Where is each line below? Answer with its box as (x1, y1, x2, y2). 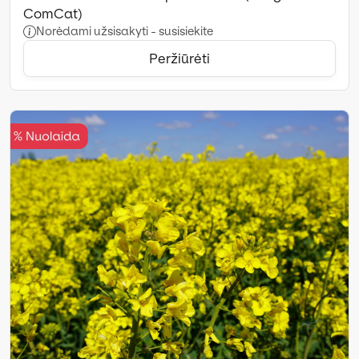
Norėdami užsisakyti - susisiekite (36, 24, 213, 38)
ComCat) (23, 6, 83, 22)
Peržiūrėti (149, 50, 210, 67)
